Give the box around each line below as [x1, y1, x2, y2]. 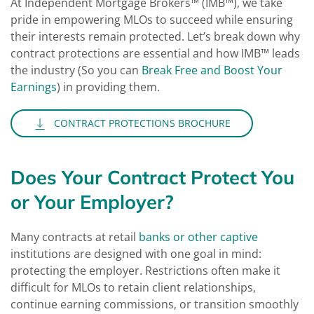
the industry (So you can [11, 62, 142, 78]
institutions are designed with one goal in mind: [11, 246, 261, 261]
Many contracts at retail [11, 229, 139, 245]
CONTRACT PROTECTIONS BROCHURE [54, 116, 231, 130]
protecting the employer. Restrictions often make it [11, 263, 280, 278]
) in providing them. [57, 79, 160, 95]
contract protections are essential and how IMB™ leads [11, 46, 300, 61]
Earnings [11, 79, 57, 95]
